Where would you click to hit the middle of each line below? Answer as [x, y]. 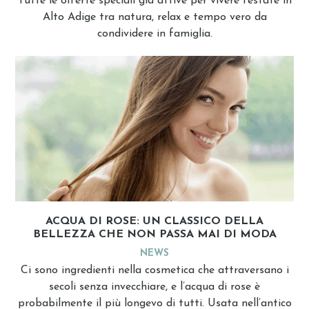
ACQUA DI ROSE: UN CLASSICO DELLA [154, 221]
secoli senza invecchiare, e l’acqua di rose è [154, 287]
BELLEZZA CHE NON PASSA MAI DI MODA [154, 234]
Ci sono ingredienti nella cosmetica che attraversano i [154, 270]
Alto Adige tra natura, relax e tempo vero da [154, 18]
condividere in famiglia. [154, 34]
